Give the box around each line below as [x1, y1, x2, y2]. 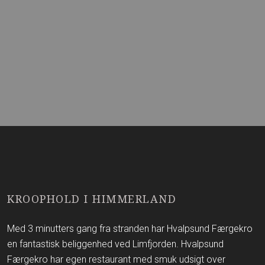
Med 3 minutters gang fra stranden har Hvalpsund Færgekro [7, 222, 253, 234]
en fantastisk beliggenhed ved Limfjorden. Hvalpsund [7, 238, 224, 250]
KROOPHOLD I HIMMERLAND [7, 191, 177, 206]
